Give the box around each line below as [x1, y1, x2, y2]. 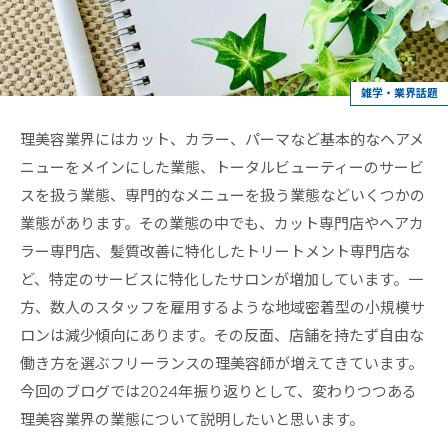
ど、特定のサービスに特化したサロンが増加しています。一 [20, 269, 423, 290]
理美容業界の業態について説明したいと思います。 [20, 409, 364, 430]
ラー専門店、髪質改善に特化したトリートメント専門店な [20, 241, 410, 262]
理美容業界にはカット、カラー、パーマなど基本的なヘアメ [20, 129, 424, 150]
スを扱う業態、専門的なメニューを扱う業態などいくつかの [20, 185, 425, 206]
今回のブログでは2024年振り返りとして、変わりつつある [20, 381, 417, 402]
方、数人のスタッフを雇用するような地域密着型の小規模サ [20, 297, 425, 318]
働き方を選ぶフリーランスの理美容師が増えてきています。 [20, 353, 423, 374]
